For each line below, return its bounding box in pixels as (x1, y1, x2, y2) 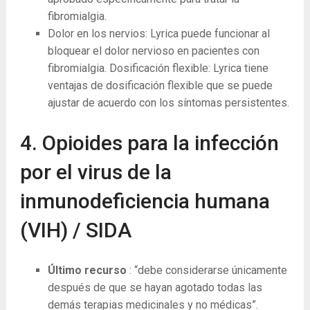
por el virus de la (19, 160, 172, 185)
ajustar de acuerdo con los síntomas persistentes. (47, 96, 289, 109)
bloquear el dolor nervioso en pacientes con (47, 44, 259, 57)
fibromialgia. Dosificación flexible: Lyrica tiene (47, 62, 268, 75)
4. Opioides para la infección (19, 131, 279, 156)
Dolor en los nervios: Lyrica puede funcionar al (47, 27, 270, 40)
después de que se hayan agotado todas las (47, 281, 262, 295)
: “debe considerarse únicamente (129, 264, 287, 277)
